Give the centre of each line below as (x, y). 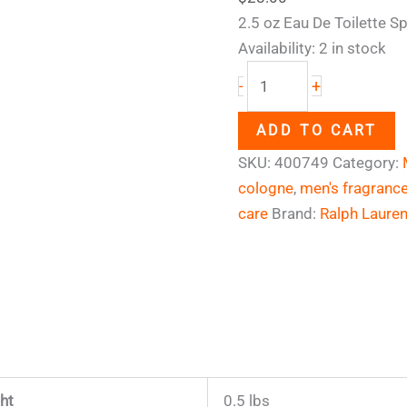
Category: (368, 162)
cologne (266, 188)
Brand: (296, 213)
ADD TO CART (317, 130)
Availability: (277, 49)
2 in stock (353, 49)
